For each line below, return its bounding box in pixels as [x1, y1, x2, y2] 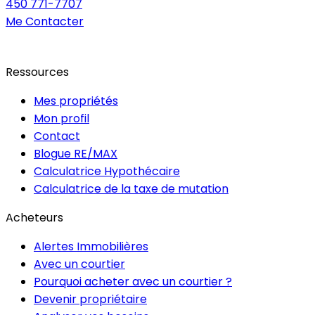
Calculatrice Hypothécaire [34, 163, 180, 180]
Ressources [6, 64, 69, 81]
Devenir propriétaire [34, 291, 147, 308]
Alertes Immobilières [34, 238, 148, 255]
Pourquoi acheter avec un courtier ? [34, 274, 232, 290]
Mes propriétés [34, 93, 118, 110]
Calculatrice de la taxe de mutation [34, 181, 229, 198]
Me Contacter [6, 13, 84, 30]
